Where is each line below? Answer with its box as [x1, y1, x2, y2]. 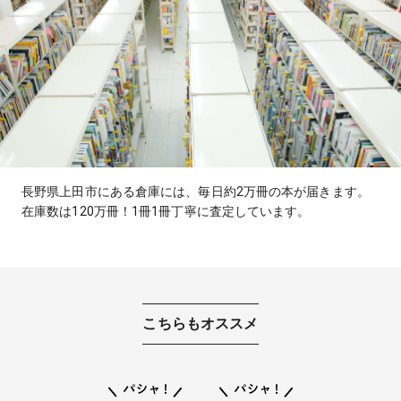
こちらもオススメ [142, 314, 259, 332]
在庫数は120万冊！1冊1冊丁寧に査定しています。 [21, 203, 311, 218]
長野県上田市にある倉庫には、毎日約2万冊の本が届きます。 [21, 183, 370, 199]
